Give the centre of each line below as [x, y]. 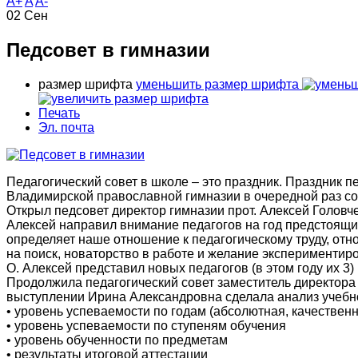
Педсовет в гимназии [108, 50]
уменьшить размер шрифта [217, 85]
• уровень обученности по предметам [117, 340]
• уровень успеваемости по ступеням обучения [146, 326]
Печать [59, 113]
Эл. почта [66, 128]
